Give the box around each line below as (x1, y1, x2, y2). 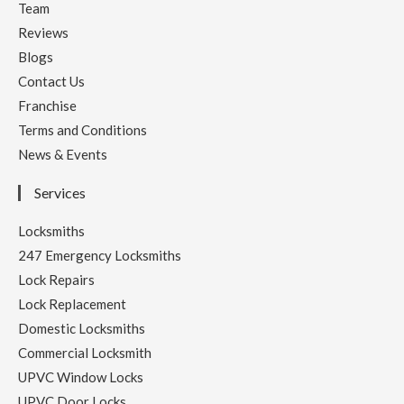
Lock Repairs (18, 271, 95, 289)
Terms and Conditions (18, 122, 147, 139)
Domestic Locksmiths (18, 320, 145, 337)
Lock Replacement (18, 296, 126, 313)
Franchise (18, 97, 77, 115)
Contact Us (18, 73, 85, 90)
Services (34, 184, 86, 202)
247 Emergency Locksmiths (18, 247, 181, 264)
